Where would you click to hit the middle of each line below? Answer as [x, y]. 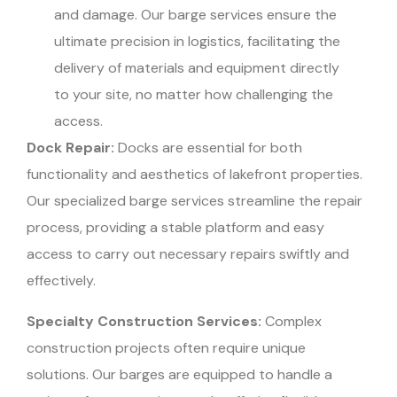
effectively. [61, 280]
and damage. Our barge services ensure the [196, 14]
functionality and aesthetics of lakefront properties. [195, 174]
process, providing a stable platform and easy [175, 227]
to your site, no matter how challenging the [194, 94]
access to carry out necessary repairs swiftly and [188, 253]
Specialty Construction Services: [144, 321]
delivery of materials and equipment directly [197, 67]
